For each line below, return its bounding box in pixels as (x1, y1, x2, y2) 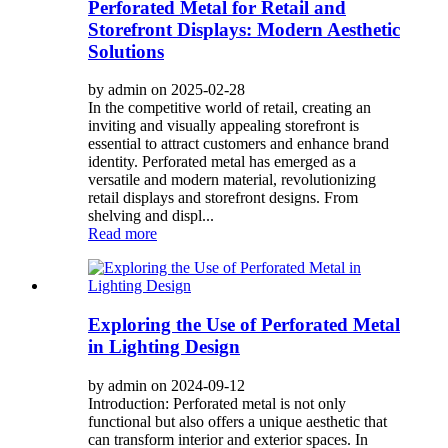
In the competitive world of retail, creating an (88, 99, 371, 117)
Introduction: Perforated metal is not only (88, 394, 346, 412)
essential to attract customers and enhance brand (88, 135, 389, 153)
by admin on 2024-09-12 (88, 376, 245, 394)
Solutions (88, 40, 164, 62)
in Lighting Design (88, 336, 240, 358)
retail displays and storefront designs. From (88, 189, 358, 207)
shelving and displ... (88, 207, 214, 225)
